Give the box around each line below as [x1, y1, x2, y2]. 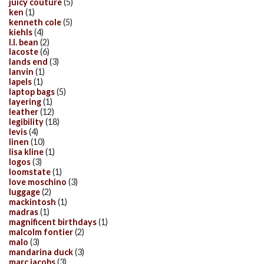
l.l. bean [9, 37, 38, 47]
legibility [9, 117, 44, 127]
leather [9, 107, 38, 117]
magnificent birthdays [9, 216, 97, 227]
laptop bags [9, 87, 55, 97]
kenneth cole [9, 16, 61, 27]
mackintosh [9, 196, 56, 207]
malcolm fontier [9, 226, 73, 237]
